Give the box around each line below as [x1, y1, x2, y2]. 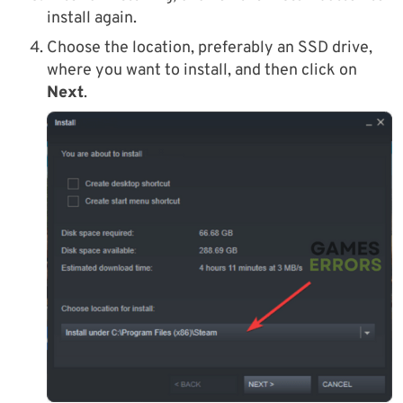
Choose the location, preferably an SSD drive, [47, 38, 372, 59]
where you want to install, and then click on [47, 60, 357, 82]
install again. [47, 8, 137, 30]
